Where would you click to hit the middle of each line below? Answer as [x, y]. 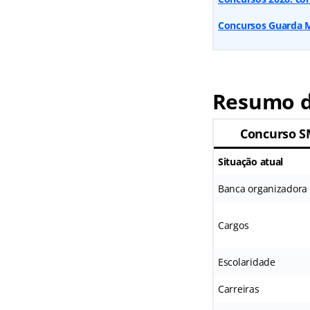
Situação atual [250, 162]
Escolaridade [246, 262]
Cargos [233, 226]
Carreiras [238, 289]
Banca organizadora [263, 189]
